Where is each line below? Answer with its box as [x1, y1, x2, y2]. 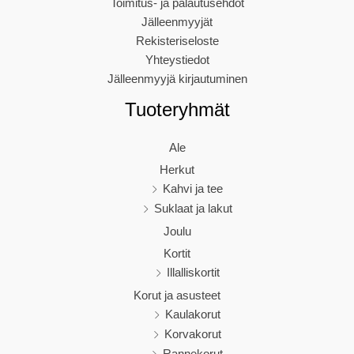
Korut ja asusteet [134, 289, 220, 303]
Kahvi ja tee [163, 183, 223, 196]
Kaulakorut [165, 308, 220, 322]
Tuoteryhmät [124, 99, 230, 120]
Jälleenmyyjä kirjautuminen [107, 72, 247, 85]
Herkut [160, 164, 194, 177]
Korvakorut [164, 328, 221, 341]
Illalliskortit [166, 266, 220, 280]
